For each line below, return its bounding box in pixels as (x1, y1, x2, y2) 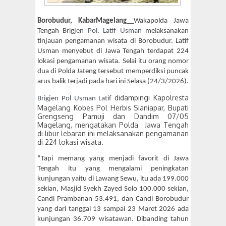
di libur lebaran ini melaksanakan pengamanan (37, 129, 189, 138)
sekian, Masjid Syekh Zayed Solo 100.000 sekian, (37, 185, 189, 193)
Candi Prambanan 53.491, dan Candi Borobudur (37, 195, 189, 203)
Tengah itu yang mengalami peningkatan (37, 165, 189, 173)
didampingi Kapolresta (115, 93, 189, 102)
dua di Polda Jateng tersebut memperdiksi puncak (37, 68, 189, 76)
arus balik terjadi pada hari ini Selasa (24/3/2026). (37, 78, 189, 86)
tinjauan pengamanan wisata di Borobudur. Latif (37, 37, 189, 45)
